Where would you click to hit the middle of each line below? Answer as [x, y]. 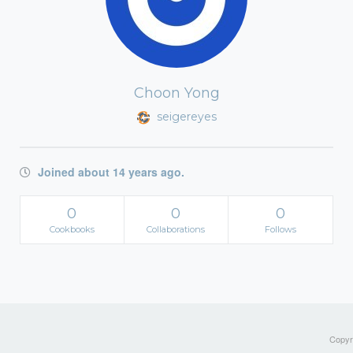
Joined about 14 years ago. [110, 172]
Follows [280, 229]
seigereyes [185, 117]
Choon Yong [176, 93]
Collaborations [176, 229]
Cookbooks [72, 229]
